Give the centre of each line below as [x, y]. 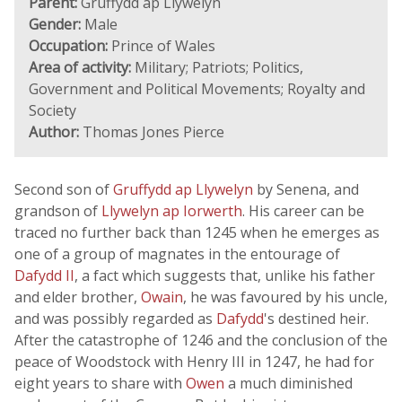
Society [52, 110]
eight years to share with [100, 383]
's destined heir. [316, 319]
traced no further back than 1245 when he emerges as [197, 232]
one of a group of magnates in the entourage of [177, 254]
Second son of [64, 189]
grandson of [58, 211]
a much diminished [290, 383]
